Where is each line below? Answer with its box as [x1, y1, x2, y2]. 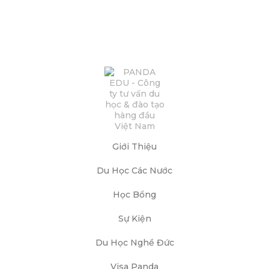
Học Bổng [113, 189, 156, 200]
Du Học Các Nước [97, 165, 172, 176]
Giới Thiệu [112, 141, 157, 152]
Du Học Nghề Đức [95, 237, 174, 248]
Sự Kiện [118, 213, 151, 224]
